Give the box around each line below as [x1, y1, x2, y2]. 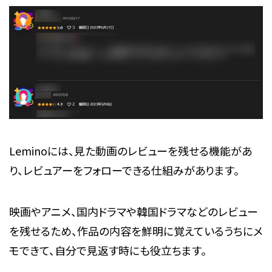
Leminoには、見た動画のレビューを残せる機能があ [8, 143, 252, 159]
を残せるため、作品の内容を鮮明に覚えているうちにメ [8, 223, 263, 239]
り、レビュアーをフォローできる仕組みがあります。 [8, 162, 239, 178]
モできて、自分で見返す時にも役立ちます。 [8, 242, 206, 259]
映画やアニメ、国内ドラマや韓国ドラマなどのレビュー [8, 203, 258, 220]
